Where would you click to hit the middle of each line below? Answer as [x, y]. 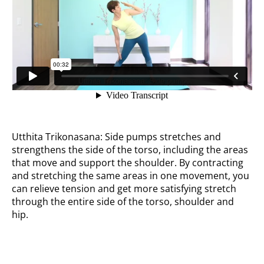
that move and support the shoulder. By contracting [128, 163]
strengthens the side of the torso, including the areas [130, 150]
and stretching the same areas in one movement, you [131, 176]
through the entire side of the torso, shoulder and [123, 202]
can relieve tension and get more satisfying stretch [124, 189]
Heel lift [32, 252]
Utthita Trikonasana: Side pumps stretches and [117, 137]
